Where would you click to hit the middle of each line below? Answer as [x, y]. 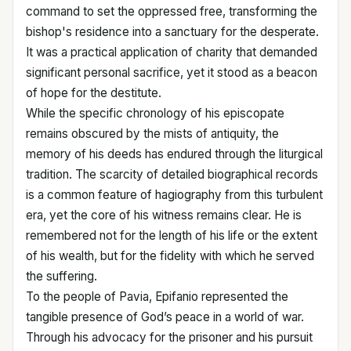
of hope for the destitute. [94, 93]
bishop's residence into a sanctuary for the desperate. [172, 32]
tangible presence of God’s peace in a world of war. [165, 317]
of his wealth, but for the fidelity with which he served [170, 256]
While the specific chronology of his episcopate [155, 113]
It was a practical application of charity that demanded [172, 52]
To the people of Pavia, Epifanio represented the [157, 297]
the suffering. [62, 276]
